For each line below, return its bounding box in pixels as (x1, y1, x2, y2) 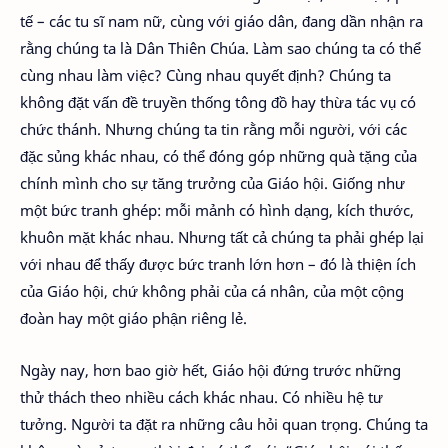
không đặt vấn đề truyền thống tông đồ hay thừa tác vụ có (20, 91, 416, 112)
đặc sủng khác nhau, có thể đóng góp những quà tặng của (20, 145, 417, 166)
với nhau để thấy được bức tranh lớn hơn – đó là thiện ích (20, 253, 416, 274)
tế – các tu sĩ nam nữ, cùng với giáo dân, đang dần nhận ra (20, 10, 423, 31)
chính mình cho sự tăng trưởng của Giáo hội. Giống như (20, 172, 405, 193)
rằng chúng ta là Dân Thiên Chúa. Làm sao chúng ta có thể (20, 37, 421, 58)
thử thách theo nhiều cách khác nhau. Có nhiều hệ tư (20, 387, 383, 407)
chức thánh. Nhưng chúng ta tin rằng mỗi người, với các (20, 118, 407, 139)
